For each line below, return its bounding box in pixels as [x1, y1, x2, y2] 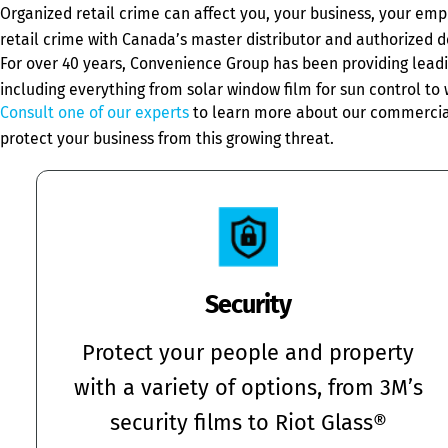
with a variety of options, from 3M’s [73, 375, 423, 402]
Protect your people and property [82, 340, 414, 367]
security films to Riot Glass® [109, 410, 387, 437]
